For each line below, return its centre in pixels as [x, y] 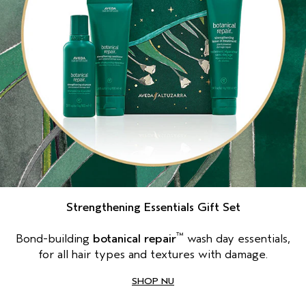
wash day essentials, [237, 239]
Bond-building [54, 239]
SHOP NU [153, 281]
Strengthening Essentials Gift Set [153, 208]
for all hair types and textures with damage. [153, 255]
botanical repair [135, 239]
